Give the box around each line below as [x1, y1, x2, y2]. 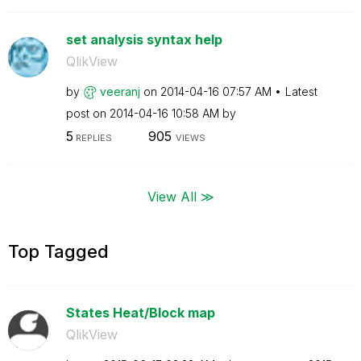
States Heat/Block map [65, 304, 215, 321]
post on [65, 106, 110, 120]
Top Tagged [8, 240, 109, 262]
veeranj [99, 84, 140, 98]
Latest [284, 84, 317, 98]
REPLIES [73, 132, 112, 143]
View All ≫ [147, 188, 214, 204]
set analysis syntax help [65, 31, 222, 48]
